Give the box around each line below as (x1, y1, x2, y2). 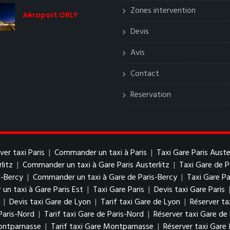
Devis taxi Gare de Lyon (9, 196, 91, 209)
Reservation (130, 88, 171, 102)
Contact (130, 67, 159, 81)
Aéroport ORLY (23, 10, 78, 20)
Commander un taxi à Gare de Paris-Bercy (33, 171, 177, 184)
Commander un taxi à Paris (54, 146, 149, 160)
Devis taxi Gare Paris (154, 183, 225, 197)
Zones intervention (130, 4, 196, 17)
